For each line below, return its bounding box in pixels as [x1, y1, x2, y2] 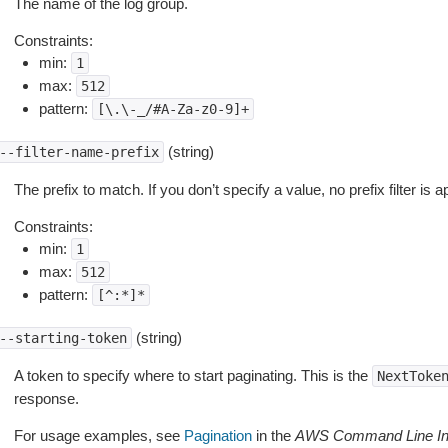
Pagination [183, 427, 252, 444]
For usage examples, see [13, 427, 184, 444]
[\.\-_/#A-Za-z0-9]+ [96, 101, 249, 117]
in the [251, 427, 295, 444]
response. [13, 390, 79, 407]
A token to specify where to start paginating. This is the [13, 367, 372, 384]
